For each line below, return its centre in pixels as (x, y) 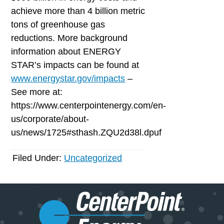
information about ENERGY (66, 51)
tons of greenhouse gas (58, 24)
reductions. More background (69, 38)
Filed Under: (38, 158)
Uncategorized (93, 158)
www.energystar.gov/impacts (68, 78)
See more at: (37, 92)
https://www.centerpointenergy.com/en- (89, 105)
